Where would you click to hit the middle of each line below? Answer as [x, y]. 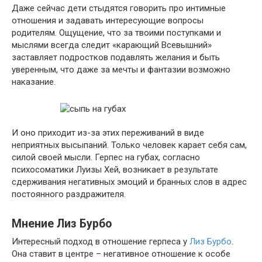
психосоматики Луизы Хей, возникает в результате [115, 170]
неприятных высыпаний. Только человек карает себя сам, [129, 145]
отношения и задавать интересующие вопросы [108, 20]
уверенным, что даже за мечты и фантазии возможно [121, 70]
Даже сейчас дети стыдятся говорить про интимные [119, 8]
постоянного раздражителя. [69, 194]
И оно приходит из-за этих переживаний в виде [108, 133]
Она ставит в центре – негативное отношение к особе [121, 254]
